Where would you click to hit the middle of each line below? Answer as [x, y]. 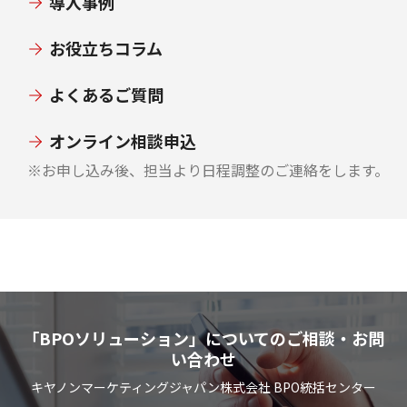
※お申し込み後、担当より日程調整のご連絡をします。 [208, 169]
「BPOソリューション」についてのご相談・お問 [203, 338]
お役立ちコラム [106, 48]
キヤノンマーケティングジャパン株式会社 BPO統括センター [203, 387]
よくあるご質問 [106, 94]
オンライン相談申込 [123, 140]
